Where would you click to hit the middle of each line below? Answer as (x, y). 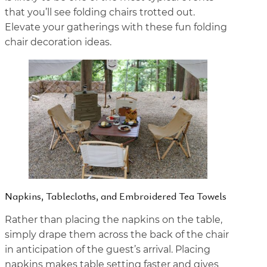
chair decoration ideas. (59, 43)
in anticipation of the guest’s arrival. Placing (108, 250)
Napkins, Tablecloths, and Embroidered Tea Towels (117, 196)
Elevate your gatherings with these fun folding (116, 28)
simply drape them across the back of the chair (117, 235)
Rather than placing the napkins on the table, (114, 220)
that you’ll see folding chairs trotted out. (100, 13)
